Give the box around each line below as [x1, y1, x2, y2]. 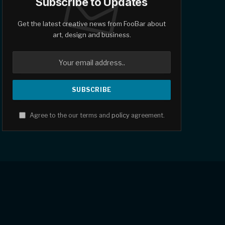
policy [111, 111, 130, 120]
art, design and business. [52, 31, 131, 39]
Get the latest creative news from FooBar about [18, 20, 166, 28]
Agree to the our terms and [28, 111, 111, 120]
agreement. [129, 111, 165, 120]
